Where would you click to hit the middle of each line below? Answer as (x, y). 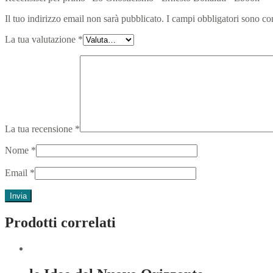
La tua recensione (40, 129)
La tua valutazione (41, 40)
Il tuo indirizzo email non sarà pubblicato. (84, 19)
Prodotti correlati (60, 222)
